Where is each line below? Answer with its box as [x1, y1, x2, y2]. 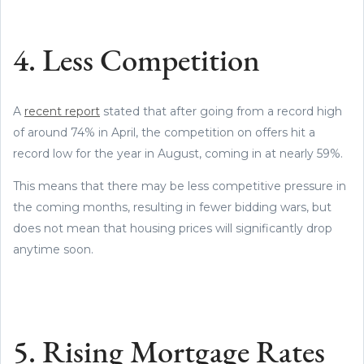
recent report [24, 103, 100, 119]
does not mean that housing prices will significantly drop [13, 220, 332, 236]
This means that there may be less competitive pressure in [13, 178, 346, 193]
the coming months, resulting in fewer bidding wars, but [13, 199, 331, 214]
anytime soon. [13, 241, 97, 257]
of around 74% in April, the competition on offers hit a [13, 124, 315, 140]
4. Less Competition [13, 46, 260, 79]
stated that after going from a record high [100, 103, 342, 119]
